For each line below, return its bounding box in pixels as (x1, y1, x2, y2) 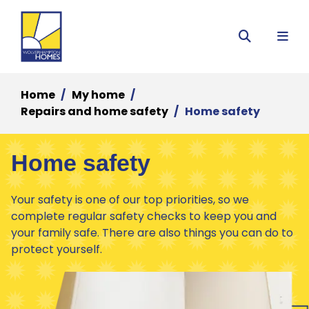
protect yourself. (11, 241, 102, 257)
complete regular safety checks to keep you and (11, 208, 277, 224)
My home (72, 86, 125, 103)
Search (239, 37, 282, 54)
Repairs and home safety (21, 103, 168, 119)
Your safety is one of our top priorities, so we (11, 191, 249, 208)
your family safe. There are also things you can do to (11, 224, 293, 241)
